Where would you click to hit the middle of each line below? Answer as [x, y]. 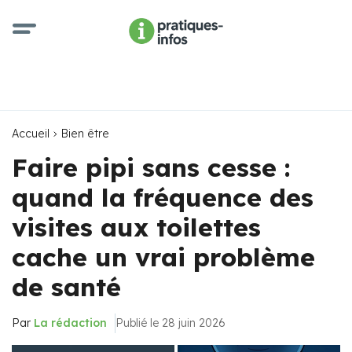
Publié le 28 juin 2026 [170, 323]
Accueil [31, 134]
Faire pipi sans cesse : [151, 167]
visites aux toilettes [136, 227]
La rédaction [70, 323]
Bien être [85, 134]
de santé [66, 287]
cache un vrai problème [163, 257]
